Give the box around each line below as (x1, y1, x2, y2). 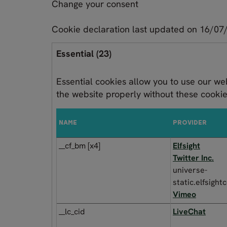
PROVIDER (173, 120, 207, 126)
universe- (173, 164, 207, 175)
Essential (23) (56, 47, 111, 59)
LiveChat (173, 206, 206, 217)
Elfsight (173, 140, 200, 151)
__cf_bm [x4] (59, 140, 100, 151)
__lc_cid (59, 206, 85, 217)
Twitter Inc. (173, 152, 214, 163)
